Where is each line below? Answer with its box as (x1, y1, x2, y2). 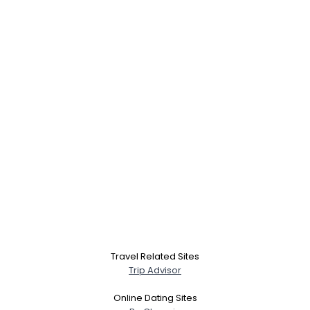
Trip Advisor (129, 264, 181, 277)
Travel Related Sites (111, 250, 199, 263)
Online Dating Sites (113, 291, 197, 304)
